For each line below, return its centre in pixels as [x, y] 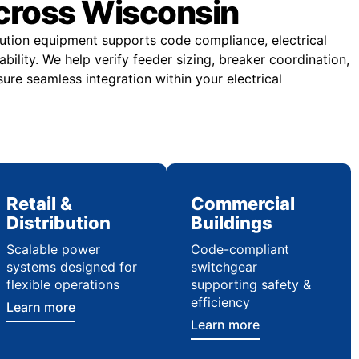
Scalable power [53, 249]
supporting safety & [250, 284]
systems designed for [71, 267]
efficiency [220, 302]
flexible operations [63, 284]
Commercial [242, 204]
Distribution [58, 223]
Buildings [231, 223]
